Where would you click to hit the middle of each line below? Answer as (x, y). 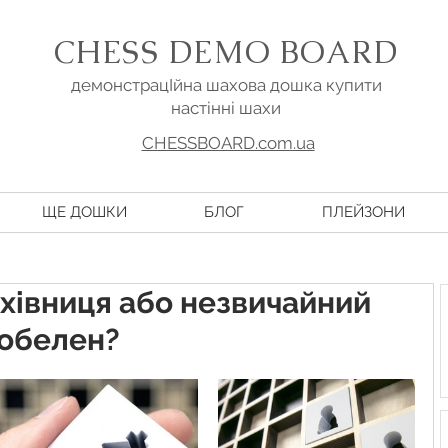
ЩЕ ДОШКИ (84, 212)
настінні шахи (226, 108)
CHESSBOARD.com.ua (228, 143)
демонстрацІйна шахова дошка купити (226, 85)
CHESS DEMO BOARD (226, 52)
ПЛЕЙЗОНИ (363, 212)
